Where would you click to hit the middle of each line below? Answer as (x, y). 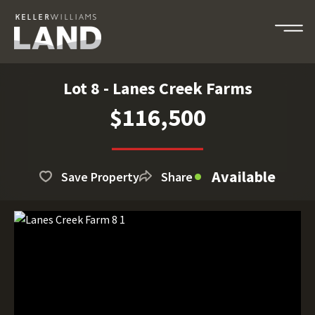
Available (244, 176)
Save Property (100, 176)
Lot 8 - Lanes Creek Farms (157, 88)
